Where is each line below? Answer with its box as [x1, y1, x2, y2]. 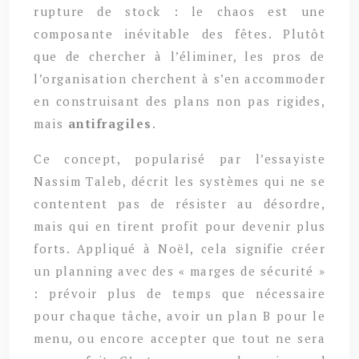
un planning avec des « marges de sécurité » [34, 262, 325, 279]
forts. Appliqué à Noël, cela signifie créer [34, 240, 325, 256]
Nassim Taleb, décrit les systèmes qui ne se [34, 172, 325, 189]
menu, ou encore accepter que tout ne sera [34, 329, 325, 346]
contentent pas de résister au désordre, [34, 195, 325, 212]
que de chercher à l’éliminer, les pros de [34, 47, 325, 64]
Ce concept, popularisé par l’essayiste [34, 150, 325, 167]
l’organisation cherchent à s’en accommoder [34, 70, 325, 87]
